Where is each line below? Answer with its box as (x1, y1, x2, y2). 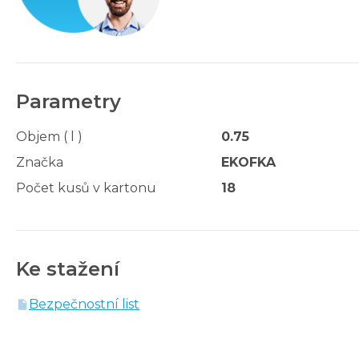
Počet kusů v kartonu (16, 179, 156, 196)
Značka (16, 154, 63, 170)
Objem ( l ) (16, 128, 83, 144)
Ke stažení (16, 256, 119, 280)
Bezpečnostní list (29, 296, 139, 312)
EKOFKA (221, 154, 276, 170)
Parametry (16, 89, 121, 113)
